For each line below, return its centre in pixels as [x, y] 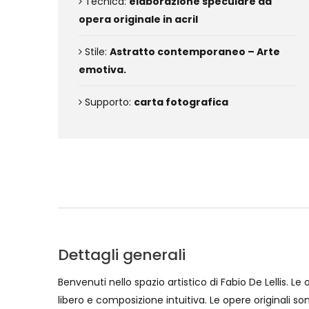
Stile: [96, 52]
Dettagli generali [122, 255]
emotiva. [102, 70]
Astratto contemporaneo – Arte [195, 52]
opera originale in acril [138, 19]
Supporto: [108, 102]
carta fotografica [181, 102]
